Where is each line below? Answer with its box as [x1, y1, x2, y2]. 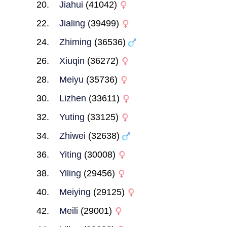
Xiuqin [59, 56, 85, 66]
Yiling [59, 168, 81, 178]
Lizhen [59, 93, 86, 103]
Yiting [59, 149, 82, 160]
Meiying [59, 187, 91, 197]
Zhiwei [59, 131, 86, 141]
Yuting [59, 112, 85, 122]
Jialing [59, 18, 85, 28]
